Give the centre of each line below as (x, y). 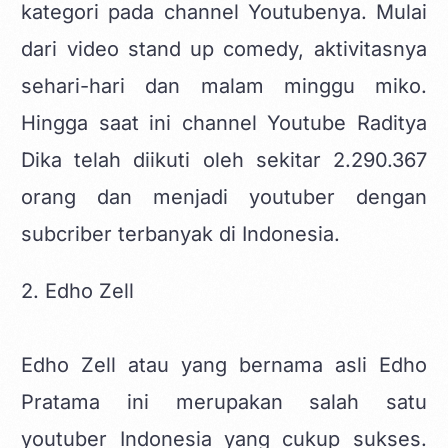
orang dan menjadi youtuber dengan (224, 196)
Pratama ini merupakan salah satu (224, 401)
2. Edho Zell (78, 290)
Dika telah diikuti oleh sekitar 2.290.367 (224, 159)
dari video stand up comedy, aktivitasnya (224, 48)
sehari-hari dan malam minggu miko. (224, 85)
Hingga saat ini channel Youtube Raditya (224, 122)
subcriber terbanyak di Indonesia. (181, 233)
